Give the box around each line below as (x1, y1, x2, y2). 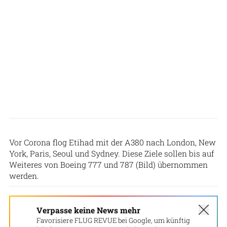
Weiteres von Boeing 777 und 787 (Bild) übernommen (9, 159, 208, 170)
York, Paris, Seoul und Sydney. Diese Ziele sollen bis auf (9, 147, 214, 159)
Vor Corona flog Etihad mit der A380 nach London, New (9, 136, 216, 147)
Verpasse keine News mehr (36, 204, 140, 215)
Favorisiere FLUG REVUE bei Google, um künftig (36, 215, 190, 225)
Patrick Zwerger (179, 120, 222, 128)
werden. (9, 170, 39, 181)
